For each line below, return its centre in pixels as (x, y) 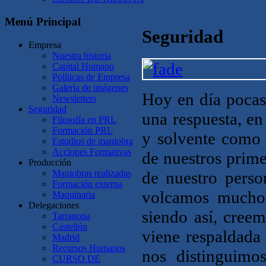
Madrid (66, 237)
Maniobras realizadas (92, 173)
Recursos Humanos (89, 248)
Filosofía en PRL (84, 119)
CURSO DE (76, 258)
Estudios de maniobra (93, 141)
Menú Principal (43, 22)
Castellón (70, 226)
